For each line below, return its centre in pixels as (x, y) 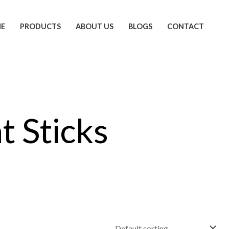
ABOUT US (95, 26)
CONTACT (185, 26)
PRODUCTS (41, 26)
